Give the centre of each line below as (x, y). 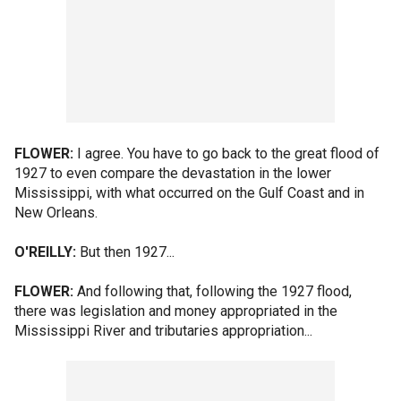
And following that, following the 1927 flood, (213, 291)
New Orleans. (56, 213)
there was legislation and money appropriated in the (176, 311)
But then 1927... (125, 252)
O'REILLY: (45, 252)
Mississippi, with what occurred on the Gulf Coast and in (189, 193)
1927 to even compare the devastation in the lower (173, 173)
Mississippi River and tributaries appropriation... (163, 331)
